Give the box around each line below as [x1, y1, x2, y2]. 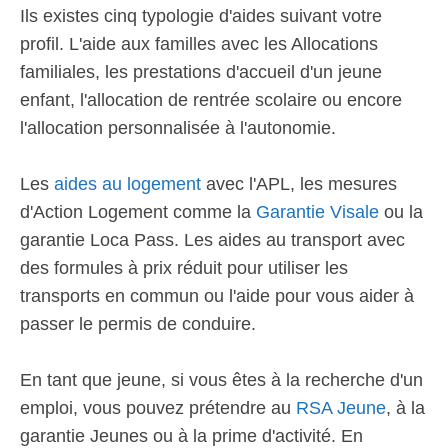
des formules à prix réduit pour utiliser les [20, 258, 348, 278]
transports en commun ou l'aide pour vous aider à [20, 286, 414, 306]
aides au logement [54, 174, 201, 194]
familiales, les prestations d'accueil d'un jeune [20, 62, 382, 82]
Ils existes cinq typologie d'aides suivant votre [20, 6, 382, 26]
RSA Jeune [296, 398, 386, 418]
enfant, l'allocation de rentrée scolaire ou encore [20, 90, 402, 110]
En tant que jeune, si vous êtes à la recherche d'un [20, 370, 423, 390]
